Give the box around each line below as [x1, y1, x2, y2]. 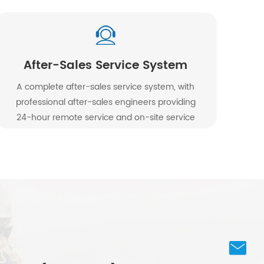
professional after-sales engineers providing [15, 95, 196, 110]
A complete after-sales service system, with [16, 80, 195, 94]
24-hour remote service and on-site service [16, 111, 195, 125]
